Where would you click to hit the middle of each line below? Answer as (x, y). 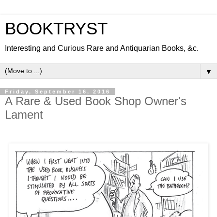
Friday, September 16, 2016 (58, 92)
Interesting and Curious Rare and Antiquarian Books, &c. (102, 48)
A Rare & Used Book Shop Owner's (96, 101)
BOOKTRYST (56, 29)
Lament (24, 115)
